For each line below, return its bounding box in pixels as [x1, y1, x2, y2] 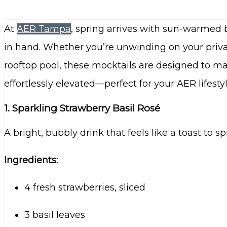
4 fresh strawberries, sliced [24, 181, 145, 193]
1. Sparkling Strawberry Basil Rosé [4, 102, 160, 115]
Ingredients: [4, 154, 58, 166]
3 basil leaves [24, 209, 85, 220]
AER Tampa [17, 23, 71, 35]
